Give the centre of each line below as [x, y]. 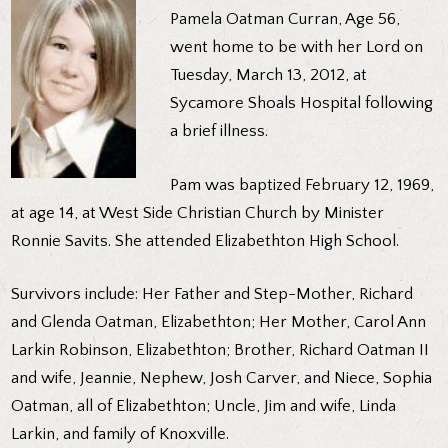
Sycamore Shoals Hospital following [302, 103]
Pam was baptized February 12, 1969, [302, 184]
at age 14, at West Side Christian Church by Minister [198, 212]
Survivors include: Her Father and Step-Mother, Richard [212, 294]
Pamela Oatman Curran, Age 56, [285, 19]
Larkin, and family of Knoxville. [120, 434]
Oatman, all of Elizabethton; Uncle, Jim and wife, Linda [204, 406]
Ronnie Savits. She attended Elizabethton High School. [205, 240]
